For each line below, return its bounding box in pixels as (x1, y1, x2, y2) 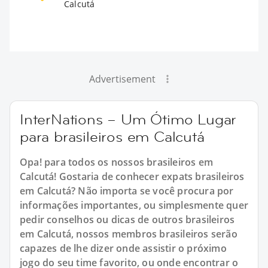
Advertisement (89, 72, 156, 86)
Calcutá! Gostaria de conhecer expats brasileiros (20, 169, 245, 183)
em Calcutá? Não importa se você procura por (20, 184, 234, 197)
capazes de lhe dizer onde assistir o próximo (20, 241, 227, 255)
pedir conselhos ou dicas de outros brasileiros (20, 212, 235, 226)
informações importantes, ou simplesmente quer (20, 198, 249, 212)
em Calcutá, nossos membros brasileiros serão (20, 227, 237, 240)
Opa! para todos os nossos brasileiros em (20, 155, 214, 169)
